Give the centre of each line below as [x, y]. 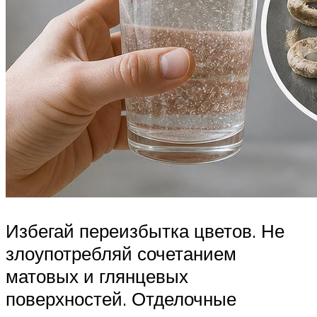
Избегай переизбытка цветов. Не [145, 231]
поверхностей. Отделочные [121, 299]
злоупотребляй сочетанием [121, 254]
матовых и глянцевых [97, 276]
